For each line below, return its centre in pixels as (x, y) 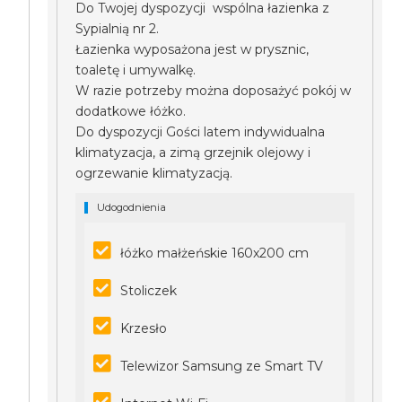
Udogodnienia (132, 207)
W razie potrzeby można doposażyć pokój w (214, 91)
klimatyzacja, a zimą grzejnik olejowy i (193, 153)
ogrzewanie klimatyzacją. (154, 173)
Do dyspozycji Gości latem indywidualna (201, 132)
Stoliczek (149, 291)
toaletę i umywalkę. (136, 70)
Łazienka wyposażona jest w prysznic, (192, 49)
